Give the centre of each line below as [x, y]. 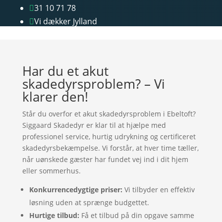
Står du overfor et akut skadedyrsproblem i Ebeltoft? [109, 114]
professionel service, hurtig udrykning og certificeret [109, 137]
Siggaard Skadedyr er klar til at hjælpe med [94, 125]
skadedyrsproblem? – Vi [93, 84]
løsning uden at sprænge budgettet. [89, 202]
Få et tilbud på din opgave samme [137, 215]
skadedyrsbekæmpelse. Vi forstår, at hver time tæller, [110, 148]
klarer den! [55, 97]
